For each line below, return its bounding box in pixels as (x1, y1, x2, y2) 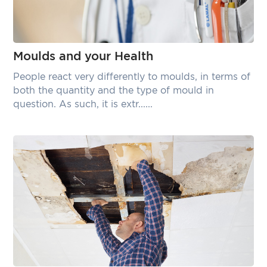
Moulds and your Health (13, 51, 154, 63)
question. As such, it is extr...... (13, 100, 153, 109)
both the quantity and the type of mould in (13, 86, 215, 95)
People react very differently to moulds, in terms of (13, 72, 251, 82)
